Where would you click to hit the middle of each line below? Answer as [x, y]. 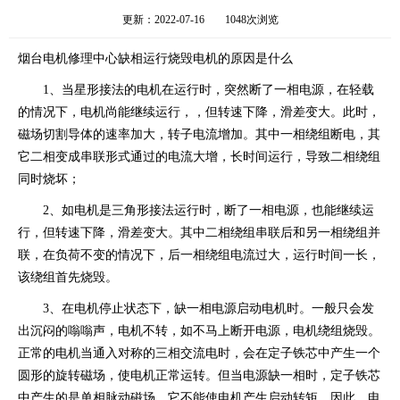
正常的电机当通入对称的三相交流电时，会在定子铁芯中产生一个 [199, 353]
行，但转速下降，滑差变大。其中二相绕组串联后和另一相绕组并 [199, 232]
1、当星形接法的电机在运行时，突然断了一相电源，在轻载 [196, 89]
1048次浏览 [251, 19]
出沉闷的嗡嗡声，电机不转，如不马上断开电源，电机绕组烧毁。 [199, 330]
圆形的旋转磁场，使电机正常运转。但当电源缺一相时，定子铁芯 [199, 375]
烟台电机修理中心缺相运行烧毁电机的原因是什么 [155, 58]
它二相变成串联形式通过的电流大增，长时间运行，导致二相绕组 [199, 156]
